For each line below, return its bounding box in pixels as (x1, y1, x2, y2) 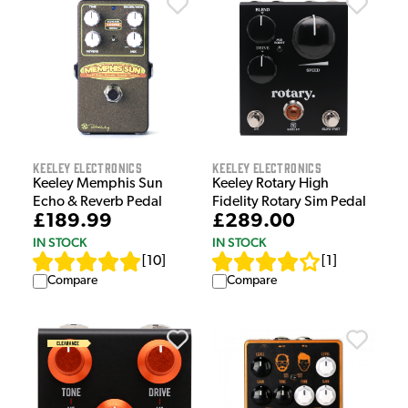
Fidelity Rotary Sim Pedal (212, 195, 366, 210)
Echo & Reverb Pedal (33, 195, 162, 210)
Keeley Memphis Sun (33, 177, 163, 192)
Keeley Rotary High (212, 177, 329, 192)
